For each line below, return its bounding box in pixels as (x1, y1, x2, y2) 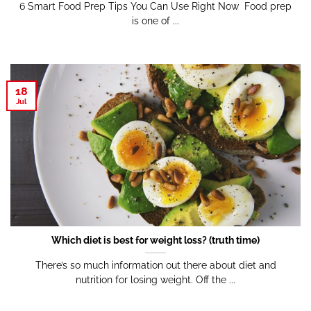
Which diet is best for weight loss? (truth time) (51, 235, 260, 246)
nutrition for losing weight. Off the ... (76, 274, 235, 286)
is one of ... (132, 15, 179, 27)
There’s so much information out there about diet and (35, 260, 276, 271)
